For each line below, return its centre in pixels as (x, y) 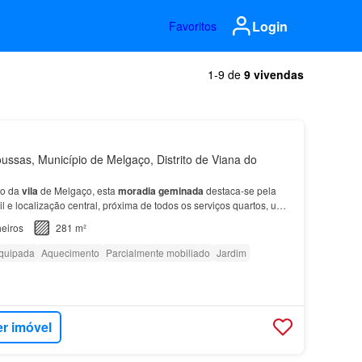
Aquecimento (70, 253)
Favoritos (193, 26)
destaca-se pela (240, 190)
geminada (181, 191)
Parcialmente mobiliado (158, 253)
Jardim (231, 253)
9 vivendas (274, 74)
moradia (137, 191)
